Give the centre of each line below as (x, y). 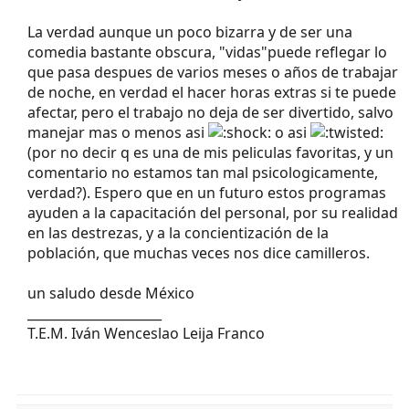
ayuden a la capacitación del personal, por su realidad (213, 212)
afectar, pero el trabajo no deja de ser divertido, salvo (210, 112)
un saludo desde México (111, 293)
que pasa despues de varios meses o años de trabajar (213, 72)
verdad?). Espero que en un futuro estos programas (207, 192)
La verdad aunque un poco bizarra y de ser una (190, 31)
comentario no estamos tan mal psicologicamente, (203, 172)
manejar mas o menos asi (118, 132)
